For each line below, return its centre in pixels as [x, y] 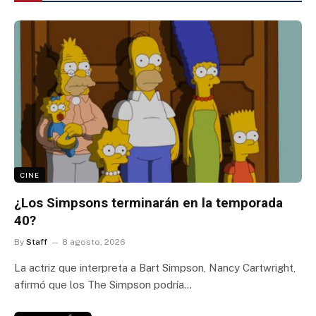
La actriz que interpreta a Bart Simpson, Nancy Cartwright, [155, 267]
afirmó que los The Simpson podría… [103, 284]
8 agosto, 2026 [94, 242]
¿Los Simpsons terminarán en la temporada [148, 202]
